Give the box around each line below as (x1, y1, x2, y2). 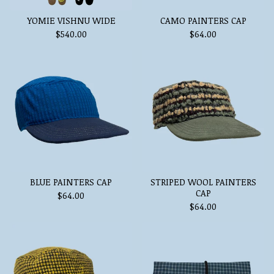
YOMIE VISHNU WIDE (26, 15, 116, 26)
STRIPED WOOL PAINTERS (150, 176, 256, 188)
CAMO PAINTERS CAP (160, 15, 246, 26)
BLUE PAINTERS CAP (30, 176, 112, 188)
